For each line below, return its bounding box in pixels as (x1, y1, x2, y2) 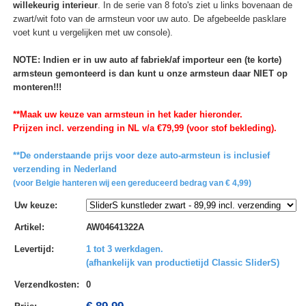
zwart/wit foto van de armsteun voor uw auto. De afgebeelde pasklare (12, 14, 286, 25)
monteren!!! (12, 82, 61, 93)
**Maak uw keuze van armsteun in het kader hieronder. (12, 109, 242, 120)
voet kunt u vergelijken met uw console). (12, 27, 173, 38)
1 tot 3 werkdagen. (85, 244, 163, 255)
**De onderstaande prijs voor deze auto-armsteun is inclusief (12, 150, 270, 161)
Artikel (14, 222, 42, 233)
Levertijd (14, 244, 51, 255)
